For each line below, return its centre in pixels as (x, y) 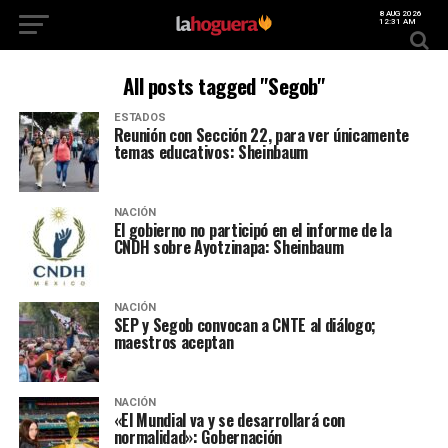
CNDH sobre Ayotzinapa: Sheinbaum (228, 247)
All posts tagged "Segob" (224, 85)
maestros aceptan (173, 342)
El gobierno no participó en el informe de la (252, 230)
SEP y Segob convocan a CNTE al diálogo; (245, 325)
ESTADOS (139, 117)
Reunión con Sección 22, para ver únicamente (261, 135)
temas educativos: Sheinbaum (211, 152)
